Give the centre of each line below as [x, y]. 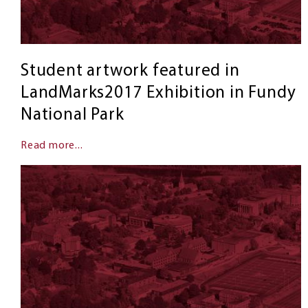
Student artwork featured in [130, 71]
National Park [73, 115]
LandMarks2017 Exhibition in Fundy [158, 93]
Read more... [52, 145]
